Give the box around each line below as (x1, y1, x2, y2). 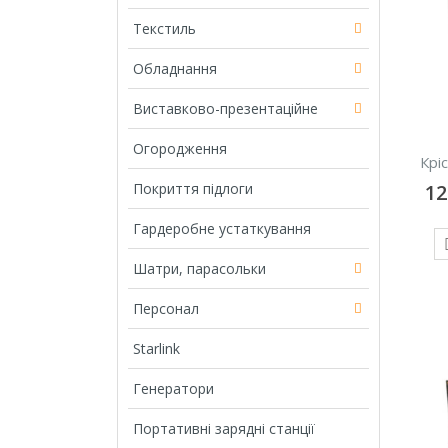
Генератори (133, 378, 214, 398)
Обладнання (133, 58, 217, 78)
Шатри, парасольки (133, 258, 266, 278)
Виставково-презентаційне (133, 98, 318, 118)
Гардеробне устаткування (133, 218, 311, 238)
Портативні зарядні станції (133, 418, 315, 438)
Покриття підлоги (133, 178, 253, 198)
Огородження (133, 138, 227, 158)
